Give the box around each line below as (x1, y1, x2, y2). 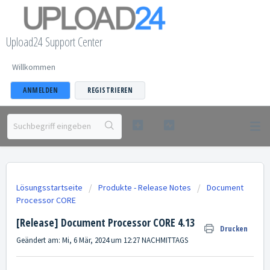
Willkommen (12, 61, 55, 72)
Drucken (220, 223, 248, 234)
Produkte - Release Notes (98, 182, 191, 193)
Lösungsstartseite (16, 182, 84, 193)
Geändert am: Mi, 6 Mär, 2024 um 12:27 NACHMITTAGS (16, 235, 188, 245)
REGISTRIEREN (87, 84, 133, 95)
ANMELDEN (23, 84, 58, 95)
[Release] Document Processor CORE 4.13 (16, 215, 195, 230)
